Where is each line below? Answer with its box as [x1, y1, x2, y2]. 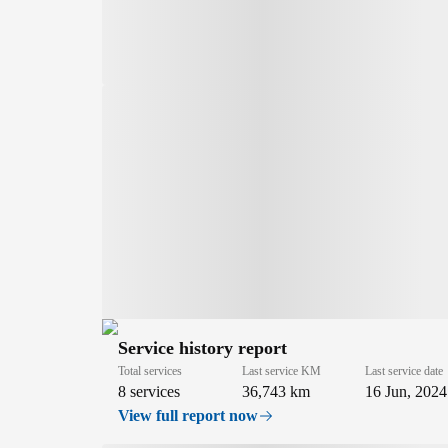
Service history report [118, 337, 287, 358]
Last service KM [241, 363, 321, 378]
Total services [118, 363, 182, 378]
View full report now [118, 406, 258, 424]
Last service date [365, 363, 444, 378]
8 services [118, 382, 180, 400]
